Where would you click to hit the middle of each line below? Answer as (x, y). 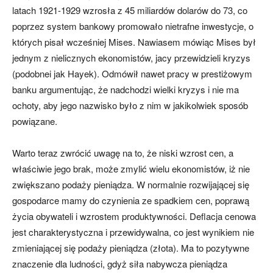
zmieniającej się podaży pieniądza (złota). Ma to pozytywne (131, 248)
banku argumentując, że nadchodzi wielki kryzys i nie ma (126, 90)
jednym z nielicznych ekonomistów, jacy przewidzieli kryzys (131, 58)
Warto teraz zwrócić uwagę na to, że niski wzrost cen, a (123, 153)
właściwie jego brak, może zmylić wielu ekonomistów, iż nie (131, 169)
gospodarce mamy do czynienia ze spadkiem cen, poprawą (131, 200)
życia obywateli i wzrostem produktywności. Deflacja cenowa (134, 216)
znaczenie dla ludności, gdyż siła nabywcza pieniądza (120, 264)
